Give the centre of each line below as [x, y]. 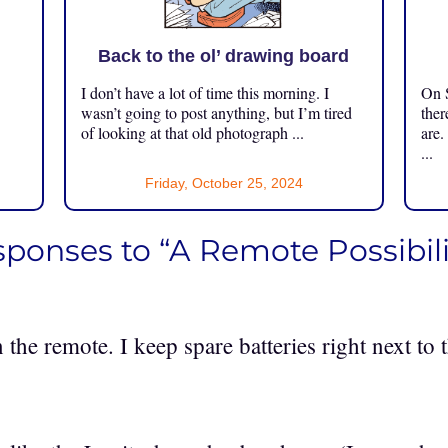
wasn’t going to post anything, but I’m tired [216, 112]
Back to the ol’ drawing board [224, 56]
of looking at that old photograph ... [192, 132]
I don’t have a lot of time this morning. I [204, 92]
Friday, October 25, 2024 [223, 183]
